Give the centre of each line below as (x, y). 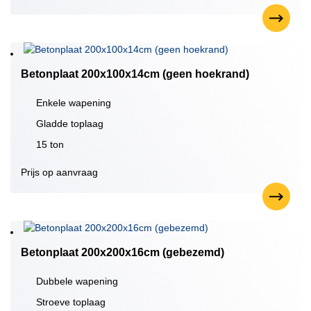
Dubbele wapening (77, 281)
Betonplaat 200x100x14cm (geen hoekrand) (135, 74)
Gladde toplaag (70, 124)
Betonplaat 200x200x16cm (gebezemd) (123, 252)
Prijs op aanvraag (59, 172)
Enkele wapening (74, 103)
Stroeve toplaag (71, 302)
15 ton (50, 144)
